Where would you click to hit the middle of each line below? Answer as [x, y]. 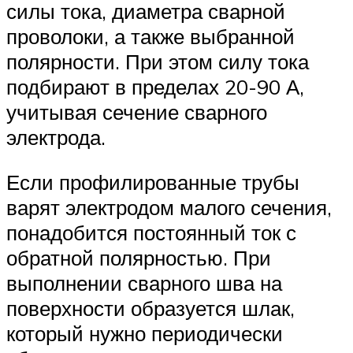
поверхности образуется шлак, [150, 308]
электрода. [56, 137]
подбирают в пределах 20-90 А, [155, 86]
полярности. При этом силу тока [158, 61]
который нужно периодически [145, 334]
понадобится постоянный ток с [151, 233]
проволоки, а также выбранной [150, 36]
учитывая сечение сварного [137, 111]
